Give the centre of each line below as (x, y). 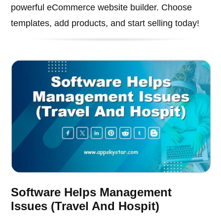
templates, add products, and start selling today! (105, 23)
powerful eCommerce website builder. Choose (102, 8)
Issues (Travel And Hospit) (85, 206)
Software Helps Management (92, 192)
